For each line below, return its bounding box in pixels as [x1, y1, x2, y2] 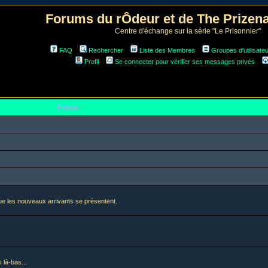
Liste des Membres [139, 47, 195, 54]
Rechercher [88, 47, 123, 54]
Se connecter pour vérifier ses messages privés [115, 58, 255, 65]
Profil [84, 58, 99, 65]
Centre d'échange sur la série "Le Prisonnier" [115, 27, 261, 35]
